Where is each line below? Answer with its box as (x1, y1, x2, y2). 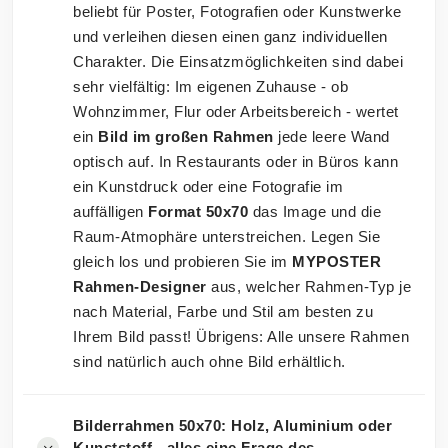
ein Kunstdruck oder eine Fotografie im (73, 178, 343, 196)
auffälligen (73, 203, 148, 221)
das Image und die (248, 203, 381, 221)
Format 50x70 (148, 203, 248, 221)
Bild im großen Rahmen (98, 128, 274, 146)
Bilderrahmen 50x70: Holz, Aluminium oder (73, 417, 392, 435)
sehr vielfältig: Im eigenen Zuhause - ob (73, 78, 348, 96)
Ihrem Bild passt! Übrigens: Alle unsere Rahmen (73, 328, 409, 346)
